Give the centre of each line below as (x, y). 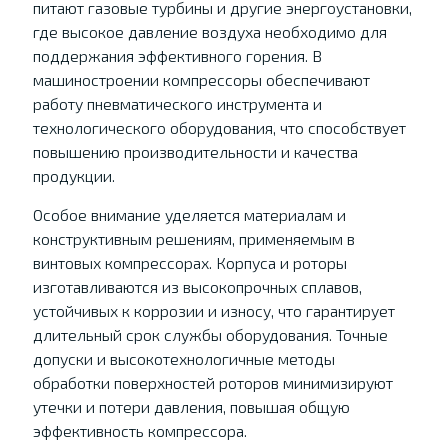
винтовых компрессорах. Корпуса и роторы (189, 262)
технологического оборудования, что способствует (219, 127)
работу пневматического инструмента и (177, 103)
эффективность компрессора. (139, 430)
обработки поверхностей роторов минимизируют (212, 382)
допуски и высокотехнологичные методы (183, 358)
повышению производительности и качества (195, 151)
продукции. (73, 175)
